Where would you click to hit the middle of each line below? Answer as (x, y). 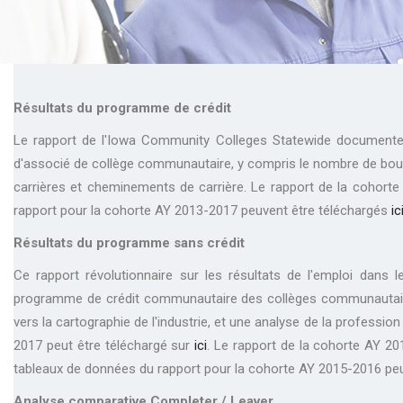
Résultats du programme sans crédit (129, 243)
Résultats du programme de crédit (122, 108)
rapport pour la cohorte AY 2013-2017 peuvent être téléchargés (202, 210)
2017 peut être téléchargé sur (104, 345)
